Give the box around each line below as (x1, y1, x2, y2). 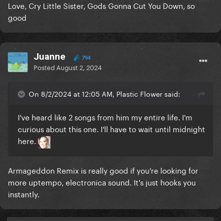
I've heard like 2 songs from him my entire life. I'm (18, 110, 192, 123)
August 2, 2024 (56, 62, 102, 72)
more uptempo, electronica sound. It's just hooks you (8, 175, 196, 187)
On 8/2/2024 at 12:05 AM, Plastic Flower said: (29, 88, 180, 99)
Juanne (34, 51, 66, 63)
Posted (34, 62, 56, 72)
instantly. (8, 187, 39, 199)
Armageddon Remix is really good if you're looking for (8, 163, 198, 176)
